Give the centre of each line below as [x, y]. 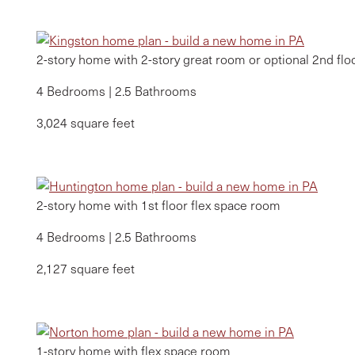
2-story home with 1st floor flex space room [158, 205]
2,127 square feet [86, 268]
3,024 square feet [86, 122]
